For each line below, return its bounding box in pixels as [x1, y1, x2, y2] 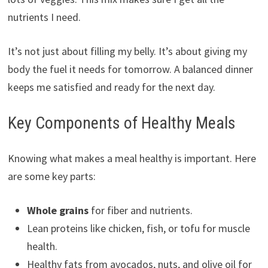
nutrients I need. [7, 10, 81, 24]
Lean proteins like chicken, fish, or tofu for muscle [26, 221, 250, 235]
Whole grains [26, 203, 89, 217]
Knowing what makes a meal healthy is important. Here [7, 151, 256, 165]
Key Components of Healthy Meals [7, 112, 236, 133]
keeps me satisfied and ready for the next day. [7, 80, 215, 94]
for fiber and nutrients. [88, 203, 193, 217]
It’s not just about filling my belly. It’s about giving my [7, 44, 247, 58]
